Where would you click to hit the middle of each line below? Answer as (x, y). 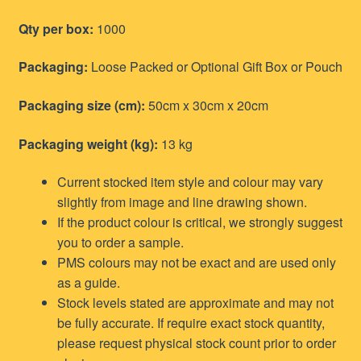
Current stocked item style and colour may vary (190, 182)
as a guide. (88, 283)
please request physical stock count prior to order (196, 343)
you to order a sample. (120, 243)
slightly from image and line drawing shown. (182, 202)
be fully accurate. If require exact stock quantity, (191, 323)
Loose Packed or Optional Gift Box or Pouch (215, 67)
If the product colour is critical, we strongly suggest (199, 222)
